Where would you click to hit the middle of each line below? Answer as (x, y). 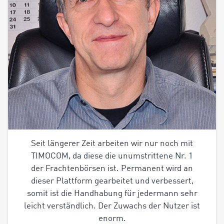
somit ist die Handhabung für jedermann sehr (112, 194)
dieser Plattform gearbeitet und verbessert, (112, 181)
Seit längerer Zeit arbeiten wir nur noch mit (112, 144)
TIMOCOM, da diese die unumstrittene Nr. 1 (112, 156)
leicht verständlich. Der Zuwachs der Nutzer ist (112, 206)
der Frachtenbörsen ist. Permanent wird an (112, 169)
